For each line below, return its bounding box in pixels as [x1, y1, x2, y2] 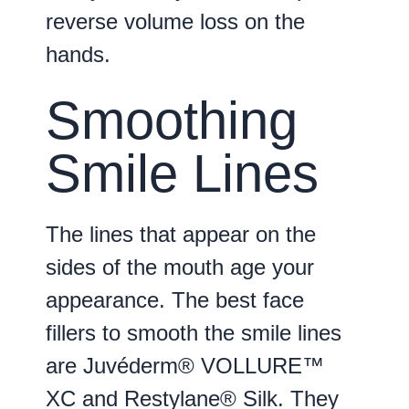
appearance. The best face [46, 288, 304, 313]
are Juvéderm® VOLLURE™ [46, 353, 324, 379]
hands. [46, 41, 110, 67]
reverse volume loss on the [46, 8, 305, 34]
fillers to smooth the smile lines [46, 320, 341, 346]
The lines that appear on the [46, 222, 316, 247]
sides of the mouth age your [46, 255, 314, 280]
